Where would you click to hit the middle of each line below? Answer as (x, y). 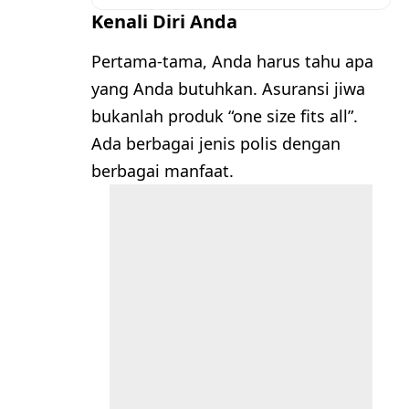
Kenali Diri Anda (164, 22)
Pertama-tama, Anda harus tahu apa (232, 62)
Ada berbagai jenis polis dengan (216, 144)
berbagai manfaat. (163, 171)
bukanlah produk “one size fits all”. (225, 116)
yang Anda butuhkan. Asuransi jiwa (228, 89)
